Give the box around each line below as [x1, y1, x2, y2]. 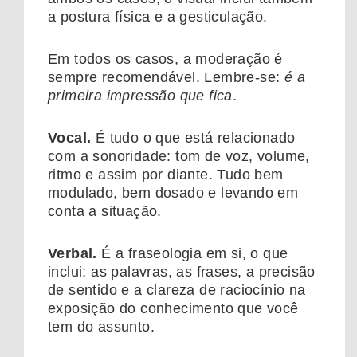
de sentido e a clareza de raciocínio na [48, 281, 306, 298]
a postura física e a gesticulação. [48, 8, 268, 25]
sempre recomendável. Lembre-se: [48, 69, 284, 85]
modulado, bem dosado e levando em [48, 184, 299, 201]
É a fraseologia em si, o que [96, 245, 288, 261]
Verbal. [48, 245, 97, 261]
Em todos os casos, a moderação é [48, 50, 283, 67]
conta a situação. [48, 202, 162, 219]
